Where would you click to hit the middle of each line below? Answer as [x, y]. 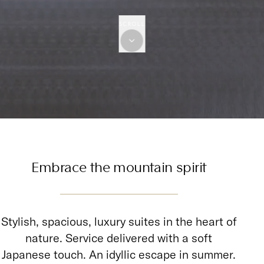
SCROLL [132, 24]
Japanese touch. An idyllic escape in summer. [119, 255]
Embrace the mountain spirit [119, 166]
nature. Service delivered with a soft [119, 238]
